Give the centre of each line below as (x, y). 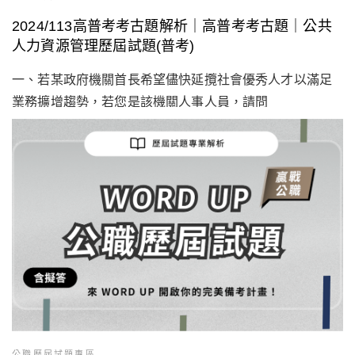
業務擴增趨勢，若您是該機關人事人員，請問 (140, 101)
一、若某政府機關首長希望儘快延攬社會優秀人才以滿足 (172, 79)
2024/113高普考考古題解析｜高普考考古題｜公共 (172, 26)
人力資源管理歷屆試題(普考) (103, 46)
